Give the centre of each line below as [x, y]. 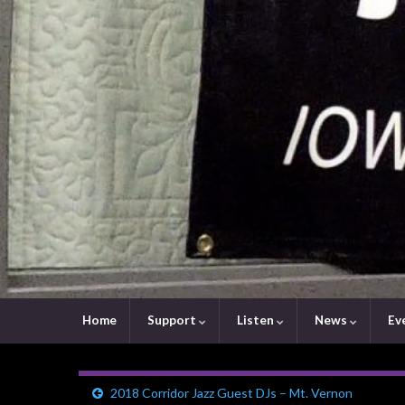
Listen [255, 320]
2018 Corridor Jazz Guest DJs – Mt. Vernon [231, 393]
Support [172, 320]
